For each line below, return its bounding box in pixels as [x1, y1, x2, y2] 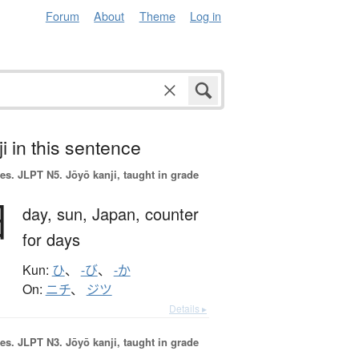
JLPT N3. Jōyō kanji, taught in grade [14, 334, 199, 350]
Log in [190, 7, 221, 24]
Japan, [91, 202, 145, 226]
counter [144, 202, 199, 226]
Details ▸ [169, 301, 207, 316]
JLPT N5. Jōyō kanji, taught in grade [14, 167, 199, 183]
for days [22, 228, 80, 252]
